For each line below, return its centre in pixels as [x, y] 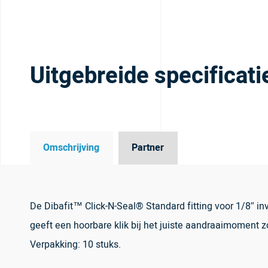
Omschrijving [71, 148]
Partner [148, 148]
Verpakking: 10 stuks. [75, 244]
